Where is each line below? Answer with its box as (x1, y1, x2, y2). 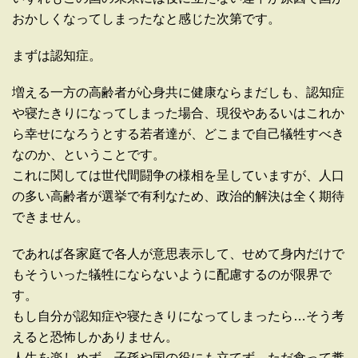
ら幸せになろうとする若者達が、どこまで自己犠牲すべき (12, 127, 344, 141)
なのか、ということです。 (12, 148, 165, 162)
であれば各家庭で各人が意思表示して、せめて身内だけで (12, 247, 344, 261)
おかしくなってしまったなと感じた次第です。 (12, 12, 280, 26)
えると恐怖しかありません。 (12, 330, 178, 344)
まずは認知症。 (12, 49, 101, 63)
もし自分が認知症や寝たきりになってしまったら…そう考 (12, 309, 344, 324)
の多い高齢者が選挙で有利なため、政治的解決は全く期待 (12, 189, 344, 204)
